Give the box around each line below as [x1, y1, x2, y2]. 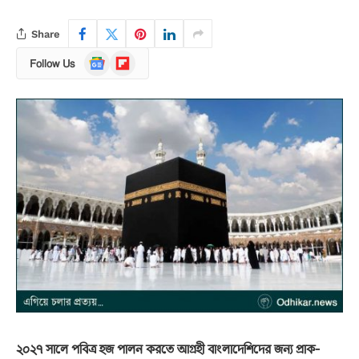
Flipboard [109, 50, 157, 66]
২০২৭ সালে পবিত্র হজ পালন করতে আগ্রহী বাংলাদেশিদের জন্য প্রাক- [16, 339, 320, 357]
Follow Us [30, 56, 75, 71]
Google [83, 50, 120, 66]
